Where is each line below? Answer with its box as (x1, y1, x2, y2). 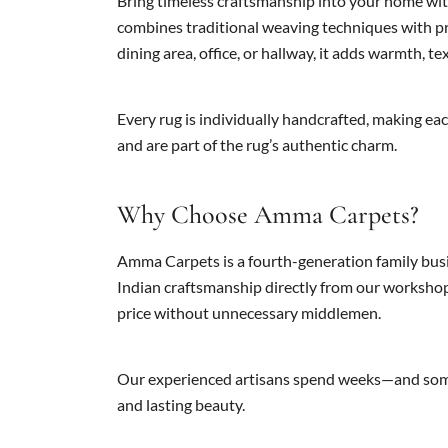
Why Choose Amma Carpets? (117, 199, 419, 231)
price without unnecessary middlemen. (117, 303, 381, 323)
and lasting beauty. (117, 395, 245, 415)
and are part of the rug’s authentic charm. (117, 135, 397, 155)
